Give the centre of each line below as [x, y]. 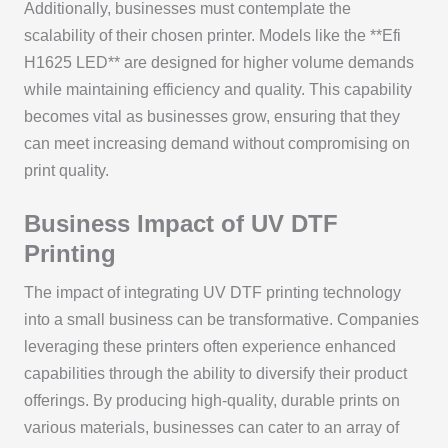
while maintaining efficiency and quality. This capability [217, 89]
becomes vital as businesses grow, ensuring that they [211, 116]
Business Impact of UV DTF [180, 223]
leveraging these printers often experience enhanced [209, 346]
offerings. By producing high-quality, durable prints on [211, 400]
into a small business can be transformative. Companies [221, 319]
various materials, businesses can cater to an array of [211, 427]
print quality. [66, 170]
